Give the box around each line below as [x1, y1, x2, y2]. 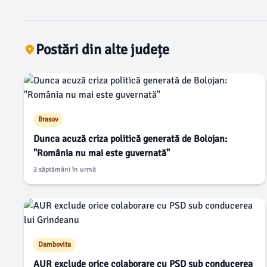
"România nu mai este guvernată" [33, 147, 170, 159]
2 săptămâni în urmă [33, 165, 96, 174]
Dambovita [38, 240, 71, 249]
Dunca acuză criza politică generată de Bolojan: [33, 133, 227, 145]
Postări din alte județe [36, 41, 169, 58]
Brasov [38, 115, 58, 124]
